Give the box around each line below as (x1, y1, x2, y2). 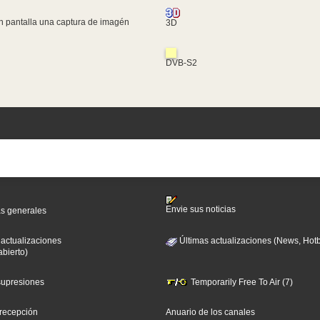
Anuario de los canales (165, 306, 255, 317)
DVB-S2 (165, 57, 197, 68)
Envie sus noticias (165, 204, 236, 215)
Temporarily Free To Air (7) (188, 276, 293, 287)
